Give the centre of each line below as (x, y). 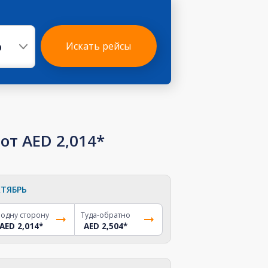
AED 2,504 (104, 226)
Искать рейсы (99, 46)
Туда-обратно (106, 215)
